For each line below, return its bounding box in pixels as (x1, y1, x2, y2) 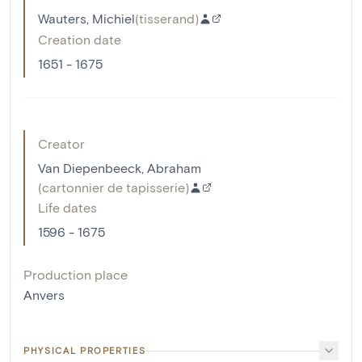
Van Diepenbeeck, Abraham (38, 160, 201, 176)
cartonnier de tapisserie (42, 179, 185, 196)
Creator (38, 136, 85, 152)
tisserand (139, 11, 195, 27)
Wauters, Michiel (38, 11, 135, 27)
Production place (23, 267, 128, 283)
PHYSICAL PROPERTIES (23, 345, 146, 356)
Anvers (23, 287, 65, 303)
